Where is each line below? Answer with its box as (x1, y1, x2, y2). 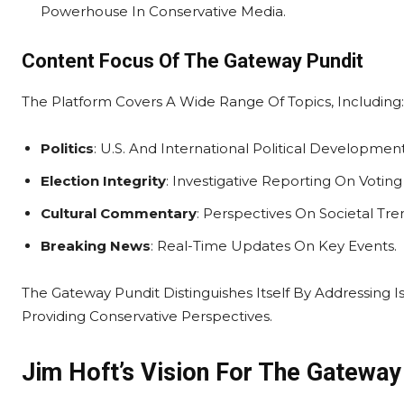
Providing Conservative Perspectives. (22, 308, 272, 325)
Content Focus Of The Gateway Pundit (22, 50, 363, 72)
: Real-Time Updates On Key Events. (151, 237, 397, 254)
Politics (41, 140, 94, 157)
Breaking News (41, 237, 151, 254)
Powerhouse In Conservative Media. (41, 3, 286, 20)
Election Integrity (41, 172, 166, 189)
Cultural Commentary (41, 205, 197, 222)
